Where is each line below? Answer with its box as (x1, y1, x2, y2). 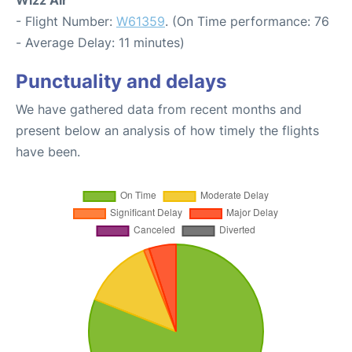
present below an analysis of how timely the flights (16, 123, 319, 138)
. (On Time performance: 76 (165, 13, 329, 29)
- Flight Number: (16, 13, 116, 29)
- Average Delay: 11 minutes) (16, 35, 185, 50)
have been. (16, 144, 80, 159)
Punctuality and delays (16, 70, 226, 93)
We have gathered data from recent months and (16, 101, 302, 117)
